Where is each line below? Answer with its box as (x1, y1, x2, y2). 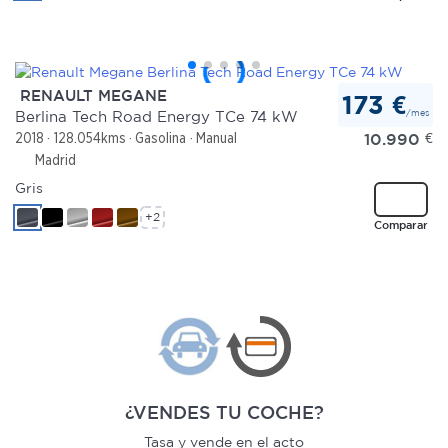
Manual (195, 130, 237, 147)
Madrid (31, 151, 76, 168)
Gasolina (135, 130, 187, 147)
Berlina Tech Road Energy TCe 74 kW (15, 108, 298, 126)
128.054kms (53, 130, 126, 147)
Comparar (373, 218, 428, 232)
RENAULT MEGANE (15, 86, 167, 104)
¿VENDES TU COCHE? (124, 402, 324, 422)
